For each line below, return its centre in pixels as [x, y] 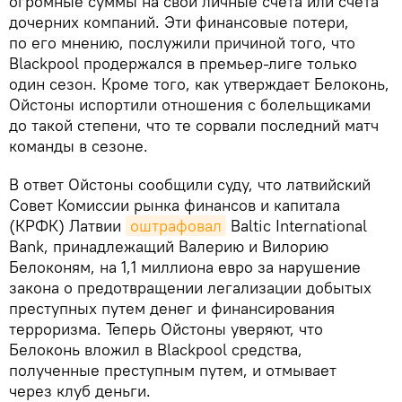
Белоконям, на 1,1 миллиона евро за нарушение [185, 267]
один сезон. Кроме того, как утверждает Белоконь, [199, 84]
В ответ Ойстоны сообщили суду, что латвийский [192, 185]
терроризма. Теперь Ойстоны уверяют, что [166, 329]
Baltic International [297, 226]
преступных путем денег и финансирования [172, 309]
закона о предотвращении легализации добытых [190, 288]
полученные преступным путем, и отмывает [173, 371]
